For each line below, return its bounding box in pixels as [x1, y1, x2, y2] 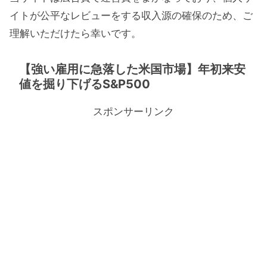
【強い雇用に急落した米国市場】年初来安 [19, 61, 246, 76]
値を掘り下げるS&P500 [19, 76, 150, 91]
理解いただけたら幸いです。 [10, 27, 141, 40]
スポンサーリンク [93, 105, 174, 117]
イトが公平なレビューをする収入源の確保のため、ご [10, 10, 253, 22]
